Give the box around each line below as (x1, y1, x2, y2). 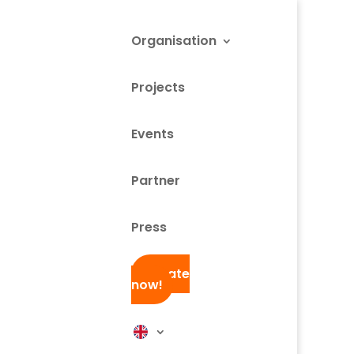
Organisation (131, 32, 217, 50)
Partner (131, 171, 180, 190)
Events (131, 125, 174, 143)
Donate (141, 265, 190, 283)
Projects (131, 78, 185, 96)
